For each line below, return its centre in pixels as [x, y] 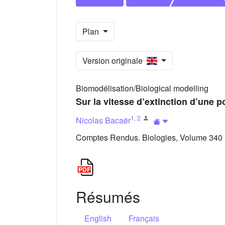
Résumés [108, 197]
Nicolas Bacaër [103, 120]
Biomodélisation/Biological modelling [142, 88]
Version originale [115, 61]
